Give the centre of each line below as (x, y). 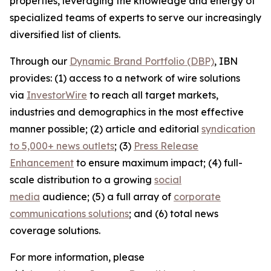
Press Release (166, 146)
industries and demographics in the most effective (127, 112)
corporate (197, 197)
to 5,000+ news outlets (62, 146)
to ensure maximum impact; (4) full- (158, 163)
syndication (228, 129)
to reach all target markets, (153, 95)
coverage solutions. (55, 230)
